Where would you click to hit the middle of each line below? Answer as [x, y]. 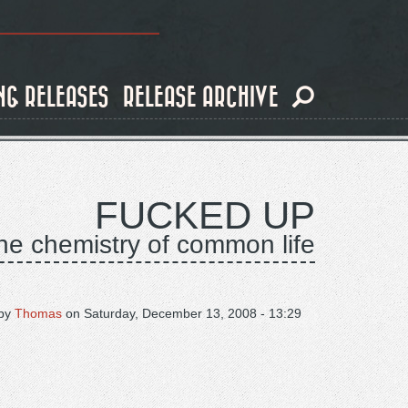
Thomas [38, 313]
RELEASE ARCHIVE [201, 98]
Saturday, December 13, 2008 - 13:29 [193, 313]
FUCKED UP [205, 215]
